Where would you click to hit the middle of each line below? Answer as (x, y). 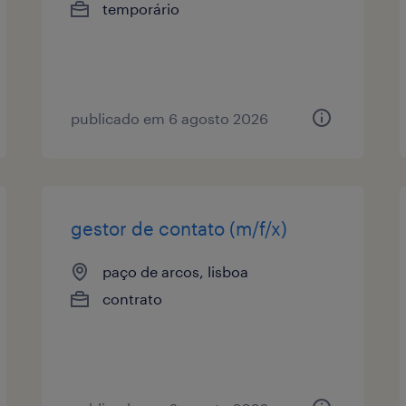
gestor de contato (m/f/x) (179, 228)
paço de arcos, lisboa (176, 271)
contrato (133, 298)
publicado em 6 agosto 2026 (170, 118)
